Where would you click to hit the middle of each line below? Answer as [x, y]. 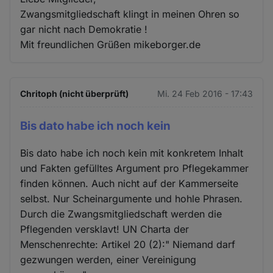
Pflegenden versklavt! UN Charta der [105, 229]
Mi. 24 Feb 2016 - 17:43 [205, 93]
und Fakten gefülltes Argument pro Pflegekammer [135, 168]
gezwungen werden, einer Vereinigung [108, 260]
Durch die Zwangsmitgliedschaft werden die [121, 214]
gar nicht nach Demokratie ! [84, 29]
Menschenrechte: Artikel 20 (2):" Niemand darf [128, 245]
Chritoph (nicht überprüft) [75, 93]
